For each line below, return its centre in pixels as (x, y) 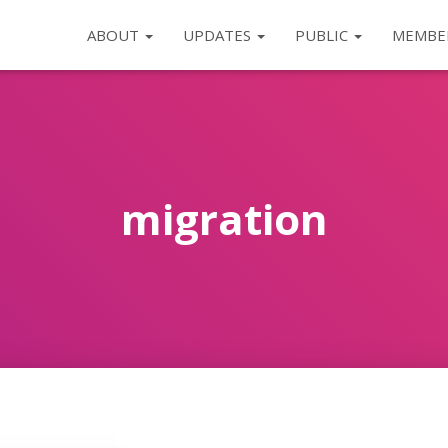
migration (224, 218)
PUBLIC (323, 35)
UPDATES (218, 35)
